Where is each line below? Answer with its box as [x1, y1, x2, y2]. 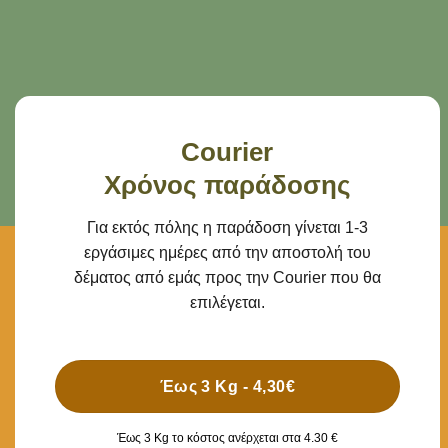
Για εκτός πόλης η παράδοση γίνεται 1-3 [86, 218, 368, 236]
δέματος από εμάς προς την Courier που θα [73, 268, 381, 286]
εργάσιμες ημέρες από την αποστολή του [83, 243, 371, 261]
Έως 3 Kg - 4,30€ [159, 378, 296, 396]
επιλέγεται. [189, 293, 265, 311]
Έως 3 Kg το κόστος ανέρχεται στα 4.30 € [116, 430, 338, 445]
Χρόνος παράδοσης [103, 170, 351, 199]
